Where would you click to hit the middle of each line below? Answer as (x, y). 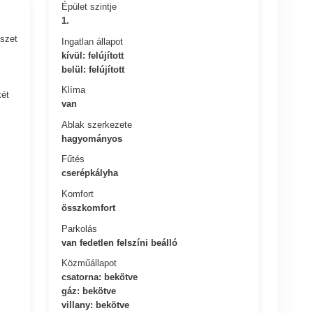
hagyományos (92, 138)
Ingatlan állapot (93, 41)
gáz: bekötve (89, 291)
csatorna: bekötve (100, 277)
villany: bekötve (96, 305)
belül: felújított (93, 69)
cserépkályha (90, 173)
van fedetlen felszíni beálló (120, 242)
